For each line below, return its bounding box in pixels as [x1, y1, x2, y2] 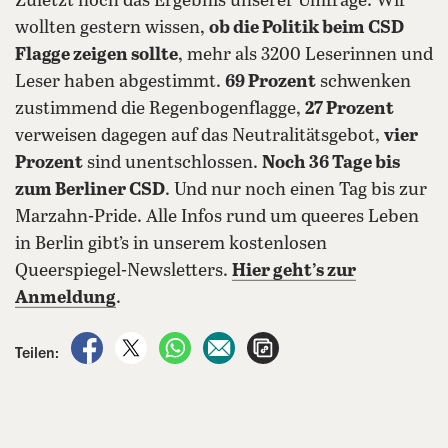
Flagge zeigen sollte [15, 45, 178, 66]
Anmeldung [15, 288, 116, 309]
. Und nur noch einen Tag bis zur [165, 180, 427, 201]
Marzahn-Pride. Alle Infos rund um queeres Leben [15, 207, 419, 228]
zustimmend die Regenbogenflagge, [15, 99, 305, 120]
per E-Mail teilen [239, 334, 350, 351]
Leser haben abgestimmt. [15, 72, 225, 93]
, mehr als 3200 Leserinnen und [178, 45, 433, 66]
